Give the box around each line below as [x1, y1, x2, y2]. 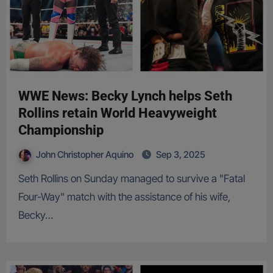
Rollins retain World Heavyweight [18, 105, 217, 121]
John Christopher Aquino [35, 149, 135, 161]
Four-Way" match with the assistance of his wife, [18, 191, 230, 204]
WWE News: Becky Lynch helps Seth [18, 88, 232, 104]
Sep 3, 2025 [155, 149, 205, 161]
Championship [18, 122, 104, 138]
